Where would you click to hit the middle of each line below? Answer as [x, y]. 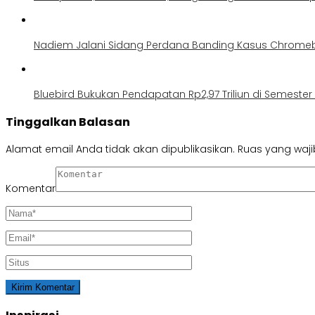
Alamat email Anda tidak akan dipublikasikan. [120, 149]
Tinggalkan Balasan [68, 122]
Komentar [31, 189]
